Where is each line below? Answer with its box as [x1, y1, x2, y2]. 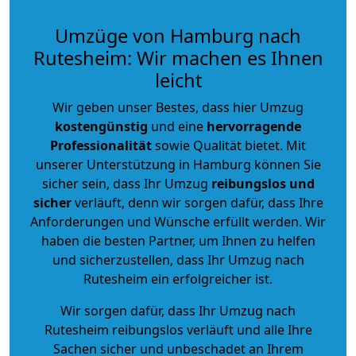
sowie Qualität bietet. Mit [152, 136, 306, 154]
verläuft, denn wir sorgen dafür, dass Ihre [71, 193, 323, 211]
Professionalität [50, 136, 152, 154]
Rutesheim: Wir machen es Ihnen [33, 44, 323, 71]
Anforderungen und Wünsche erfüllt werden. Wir [30, 212, 326, 230]
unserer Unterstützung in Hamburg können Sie [35, 155, 321, 173]
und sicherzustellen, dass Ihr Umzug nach [52, 250, 304, 269]
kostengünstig [55, 117, 148, 135]
